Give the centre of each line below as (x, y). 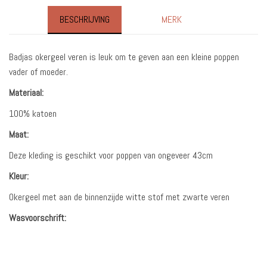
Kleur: (20, 176)
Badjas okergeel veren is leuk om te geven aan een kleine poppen (124, 57)
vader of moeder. (38, 72)
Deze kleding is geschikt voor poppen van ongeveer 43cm (111, 156)
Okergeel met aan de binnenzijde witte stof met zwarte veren (119, 197)
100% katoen (33, 114)
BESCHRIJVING (85, 19)
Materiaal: (27, 93)
